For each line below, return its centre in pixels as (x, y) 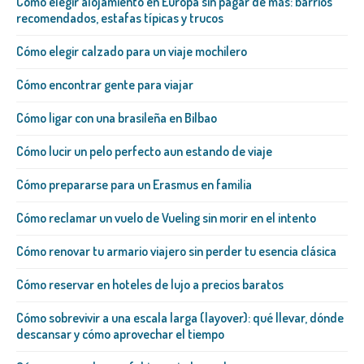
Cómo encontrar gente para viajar (105, 85)
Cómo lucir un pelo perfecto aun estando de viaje (144, 152)
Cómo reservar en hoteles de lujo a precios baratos (150, 285)
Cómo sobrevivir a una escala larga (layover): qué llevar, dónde (180, 318)
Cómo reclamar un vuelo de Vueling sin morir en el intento (166, 218)
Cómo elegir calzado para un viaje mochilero (132, 52)
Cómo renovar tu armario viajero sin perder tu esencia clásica (176, 251)
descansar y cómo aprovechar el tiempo (120, 334)
